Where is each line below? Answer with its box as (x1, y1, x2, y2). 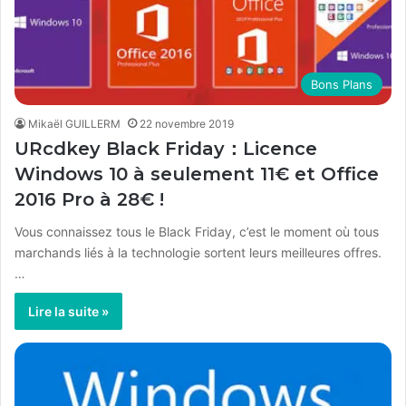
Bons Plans (311, 76, 372, 92)
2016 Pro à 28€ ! (14, 188, 164, 210)
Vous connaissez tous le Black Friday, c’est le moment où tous (14, 223, 379, 239)
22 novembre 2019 (140, 116, 234, 130)
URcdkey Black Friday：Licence (14, 137, 317, 159)
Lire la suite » (28, 303, 109, 319)
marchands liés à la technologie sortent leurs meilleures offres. (14, 244, 382, 260)
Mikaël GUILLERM (28, 116, 121, 130)
